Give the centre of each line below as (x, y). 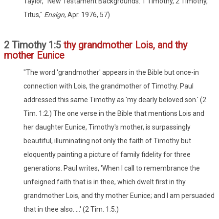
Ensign (54, 14)
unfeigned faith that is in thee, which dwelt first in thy (105, 182)
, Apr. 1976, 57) (87, 14)
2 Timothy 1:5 (34, 45)
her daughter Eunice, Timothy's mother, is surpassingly (107, 127)
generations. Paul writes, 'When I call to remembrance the (112, 168)
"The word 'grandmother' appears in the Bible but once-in (111, 72)
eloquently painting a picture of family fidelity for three (107, 154)
